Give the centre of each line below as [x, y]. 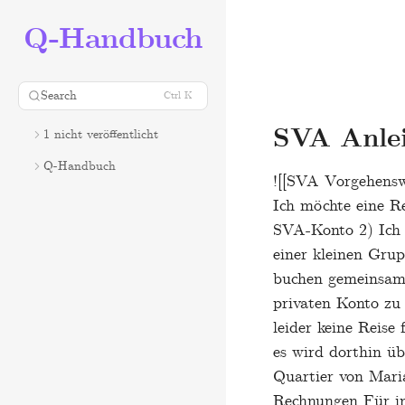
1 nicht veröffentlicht [101, 135]
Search [59, 96]
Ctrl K [178, 96]
